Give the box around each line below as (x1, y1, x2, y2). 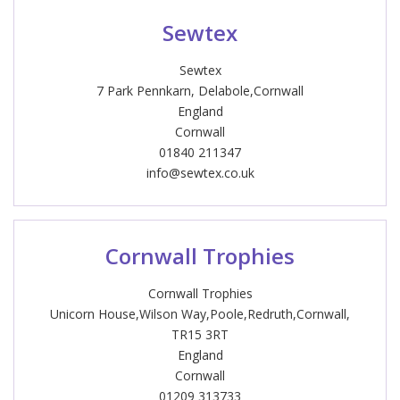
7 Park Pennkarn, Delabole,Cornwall (96, 82, 304, 99)
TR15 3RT (171, 326, 229, 343)
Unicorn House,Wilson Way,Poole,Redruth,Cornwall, (50, 305, 350, 322)
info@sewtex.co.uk (146, 164, 254, 181)
